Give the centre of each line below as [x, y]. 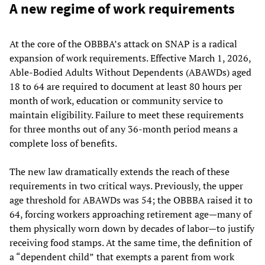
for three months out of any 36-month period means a [124, 129]
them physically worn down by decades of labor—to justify [132, 228]
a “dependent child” [52, 256]
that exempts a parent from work [165, 256]
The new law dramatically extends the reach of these [119, 171]
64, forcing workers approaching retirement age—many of [130, 214]
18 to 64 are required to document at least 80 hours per [126, 86]
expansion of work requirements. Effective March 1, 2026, [130, 58]
